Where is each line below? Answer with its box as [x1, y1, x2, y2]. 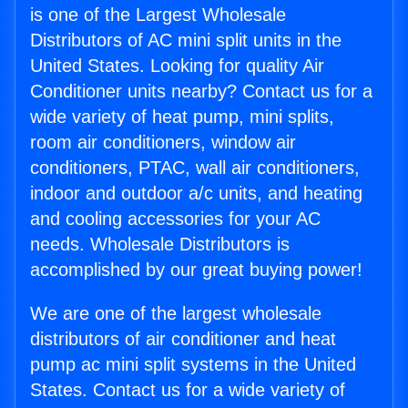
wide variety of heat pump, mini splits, [30, 107, 334, 127]
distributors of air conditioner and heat [30, 329, 336, 350]
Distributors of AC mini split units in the [30, 30, 342, 51]
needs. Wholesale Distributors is [30, 234, 290, 255]
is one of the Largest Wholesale [30, 5, 286, 25]
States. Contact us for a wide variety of [30, 380, 345, 401]
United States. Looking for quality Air [30, 56, 324, 76]
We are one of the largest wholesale [30, 303, 321, 324]
